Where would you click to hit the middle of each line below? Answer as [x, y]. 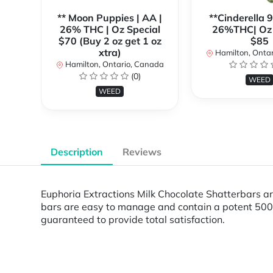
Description [77, 152]
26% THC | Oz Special [110, 30]
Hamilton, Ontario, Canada [113, 64]
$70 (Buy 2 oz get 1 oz [110, 41]
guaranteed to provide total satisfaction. [133, 219]
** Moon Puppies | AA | [110, 18]
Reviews [142, 152]
